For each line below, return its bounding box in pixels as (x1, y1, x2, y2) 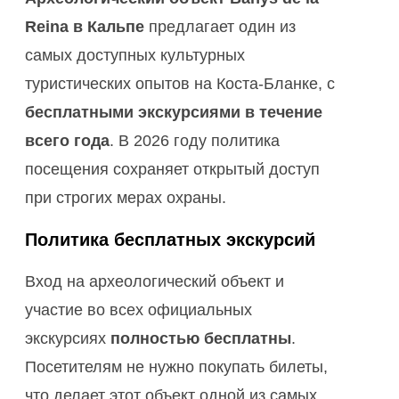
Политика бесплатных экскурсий (25, 229, 315, 249)
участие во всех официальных (25, 300, 252, 319)
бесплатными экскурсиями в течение (25, 102, 322, 121)
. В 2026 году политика (110, 131, 280, 150)
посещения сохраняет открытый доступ (25, 159, 320, 178)
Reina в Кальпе (25, 17, 144, 36)
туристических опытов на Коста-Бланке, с (25, 74, 335, 93)
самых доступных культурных (25, 45, 245, 64)
